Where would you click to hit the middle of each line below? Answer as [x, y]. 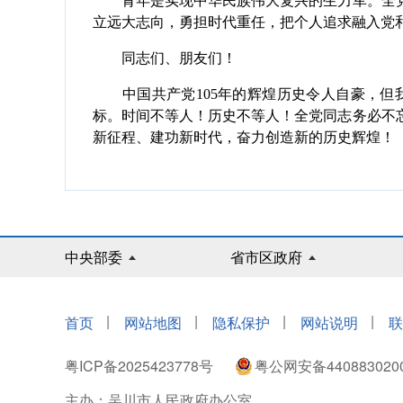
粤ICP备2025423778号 [141, 366]
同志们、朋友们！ [165, 58]
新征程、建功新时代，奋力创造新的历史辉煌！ [244, 137]
